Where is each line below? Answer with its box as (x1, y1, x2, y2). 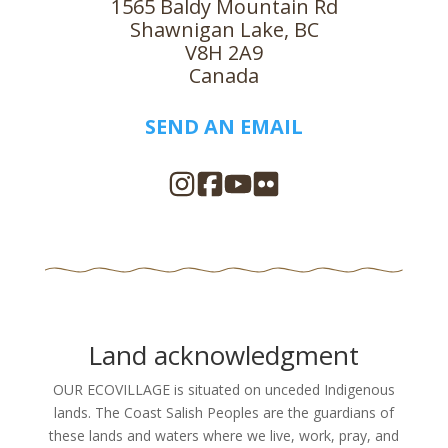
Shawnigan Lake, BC (129, 16, 319, 43)
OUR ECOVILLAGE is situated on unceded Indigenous (52, 380, 395, 399)
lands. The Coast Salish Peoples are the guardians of (53, 403, 394, 422)
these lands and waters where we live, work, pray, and (48, 426, 399, 445)
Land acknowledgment (88, 337, 360, 373)
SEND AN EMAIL (145, 113, 303, 140)
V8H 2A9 (185, 39, 263, 66)
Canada (189, 62, 259, 89)
